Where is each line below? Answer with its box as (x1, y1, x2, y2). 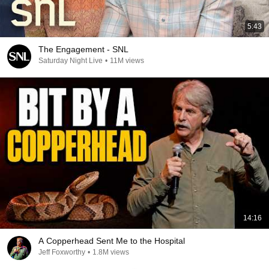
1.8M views (92, 248, 129, 256)
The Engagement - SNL (38, 44, 128, 54)
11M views (110, 56, 144, 65)
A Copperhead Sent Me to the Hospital (38, 236, 185, 246)
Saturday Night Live (38, 56, 103, 65)
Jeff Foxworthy (38, 248, 85, 256)
